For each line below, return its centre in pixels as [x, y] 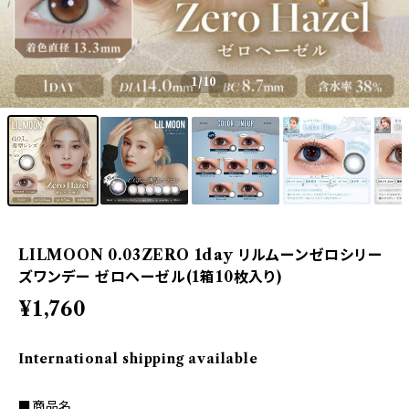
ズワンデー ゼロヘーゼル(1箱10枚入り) [150, 277]
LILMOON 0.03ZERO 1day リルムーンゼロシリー [200, 255]
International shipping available [138, 359]
